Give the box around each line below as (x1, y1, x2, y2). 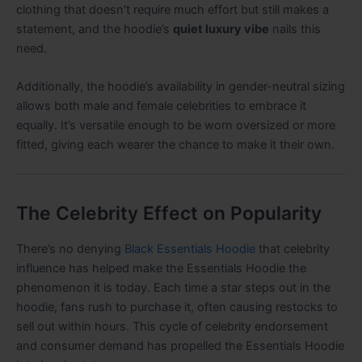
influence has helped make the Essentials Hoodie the (16, 260, 306, 276)
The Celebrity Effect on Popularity (16, 201, 322, 225)
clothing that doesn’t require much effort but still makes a (16, 2, 329, 18)
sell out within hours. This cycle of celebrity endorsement (16, 318, 328, 334)
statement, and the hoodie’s (16, 22, 173, 37)
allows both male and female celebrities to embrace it (16, 99, 306, 114)
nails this (269, 22, 321, 37)
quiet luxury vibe (173, 22, 269, 37)
